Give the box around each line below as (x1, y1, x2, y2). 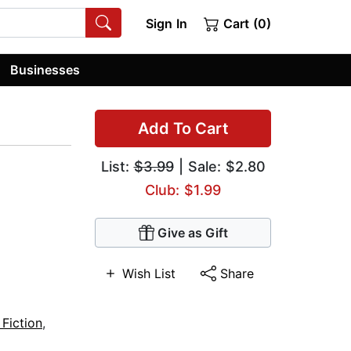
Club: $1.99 (145, 182, 221, 199)
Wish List (122, 266, 175, 282)
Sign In (145, 16, 187, 31)
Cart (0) (219, 16, 271, 31)
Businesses (10, 61, 81, 78)
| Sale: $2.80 (173, 158, 266, 175)
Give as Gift (157, 225, 228, 241)
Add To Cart (137, 119, 229, 139)
